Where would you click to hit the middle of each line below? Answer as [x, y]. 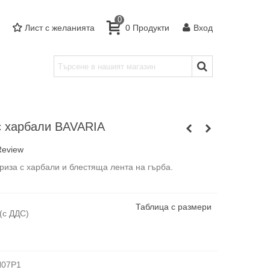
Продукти [151, 27]
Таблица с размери [173, 207]
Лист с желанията [59, 27]
